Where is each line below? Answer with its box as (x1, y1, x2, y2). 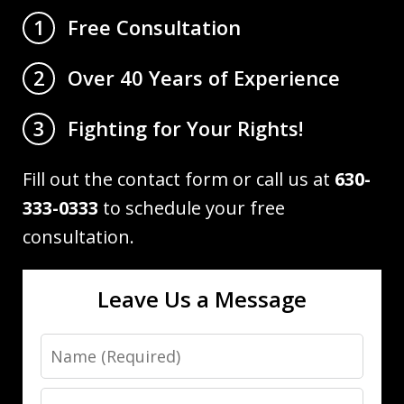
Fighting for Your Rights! (68, 114, 303, 142)
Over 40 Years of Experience (68, 63, 340, 91)
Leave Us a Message (97, 283, 307, 314)
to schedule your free (98, 195, 285, 220)
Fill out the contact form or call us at (23, 166, 335, 191)
